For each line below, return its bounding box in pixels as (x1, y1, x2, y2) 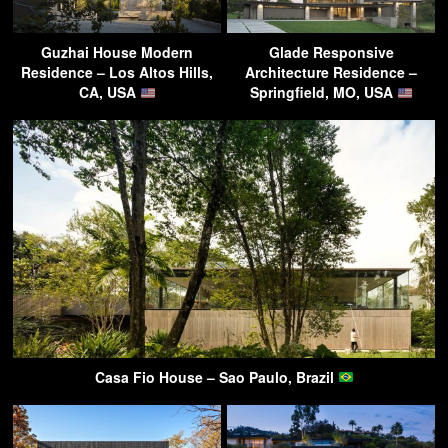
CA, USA (78, 82, 140, 103)
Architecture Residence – (245, 62, 417, 83)
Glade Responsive (268, 42, 394, 63)
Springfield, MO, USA (249, 82, 397, 103)
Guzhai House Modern (41, 42, 193, 63)
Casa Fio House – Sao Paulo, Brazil (94, 366, 338, 387)
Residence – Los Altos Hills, (21, 62, 213, 83)
